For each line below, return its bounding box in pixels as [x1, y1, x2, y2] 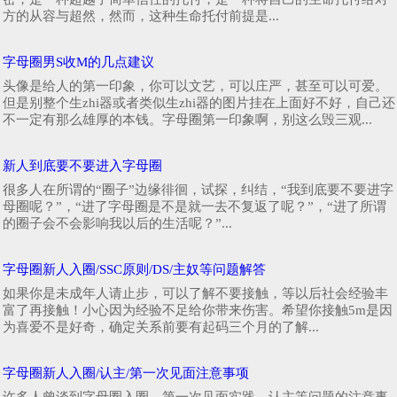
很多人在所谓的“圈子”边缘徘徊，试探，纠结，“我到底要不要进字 [3, 182, 393, 197]
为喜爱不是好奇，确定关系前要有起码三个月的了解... [3, 319, 319, 334]
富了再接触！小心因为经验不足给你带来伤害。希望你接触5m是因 [3, 302, 393, 317]
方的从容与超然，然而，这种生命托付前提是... [3, 8, 279, 23]
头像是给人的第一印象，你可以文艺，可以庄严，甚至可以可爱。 [3, 78, 388, 93]
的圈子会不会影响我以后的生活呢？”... [3, 215, 232, 230]
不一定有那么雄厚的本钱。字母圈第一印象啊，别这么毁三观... [3, 112, 372, 127]
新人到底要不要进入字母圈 [3, 158, 162, 173]
